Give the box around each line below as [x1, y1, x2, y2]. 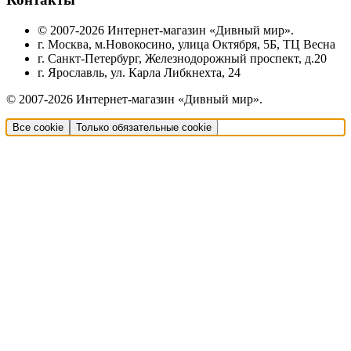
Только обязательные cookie [76, 121, 212, 133]
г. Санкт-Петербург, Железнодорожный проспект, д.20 [38, 51, 327, 65]
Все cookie [13, 121, 63, 133]
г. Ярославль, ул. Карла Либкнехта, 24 [38, 65, 241, 79]
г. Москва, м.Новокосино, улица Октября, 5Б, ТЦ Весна [38, 37, 335, 51]
